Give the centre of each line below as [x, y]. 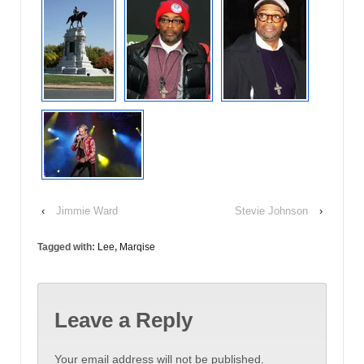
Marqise [137, 247]
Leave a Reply [123, 321]
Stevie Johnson [271, 210]
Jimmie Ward [87, 210]
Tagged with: [67, 247]
